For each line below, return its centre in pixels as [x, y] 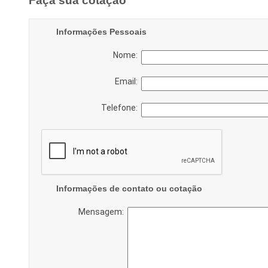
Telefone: [121, 107]
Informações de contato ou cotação [129, 188]
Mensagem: [103, 211]
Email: [128, 81]
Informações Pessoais [101, 31]
